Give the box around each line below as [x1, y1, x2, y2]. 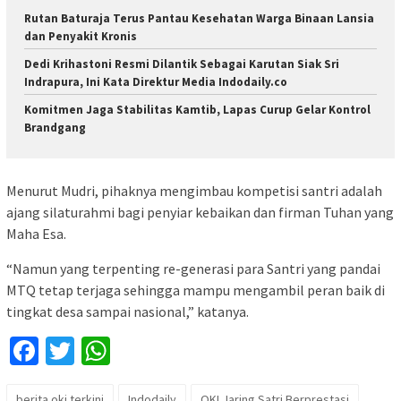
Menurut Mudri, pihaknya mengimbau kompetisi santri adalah [6, 182, 382, 200]
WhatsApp [110, 333, 233, 370]
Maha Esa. [6, 225, 66, 243]
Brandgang [24, 119, 86, 135]
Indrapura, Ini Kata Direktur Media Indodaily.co [24, 73, 287, 90]
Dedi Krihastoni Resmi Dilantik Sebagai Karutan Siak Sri [24, 55, 339, 72]
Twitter [74, 333, 160, 370]
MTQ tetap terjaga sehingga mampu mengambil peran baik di [6, 281, 385, 300]
